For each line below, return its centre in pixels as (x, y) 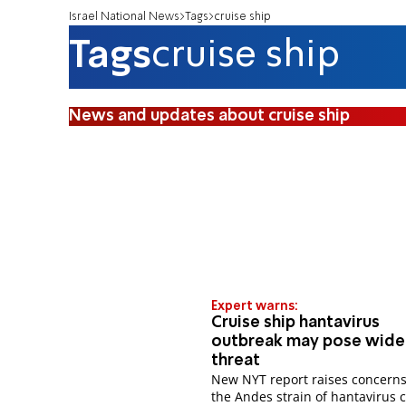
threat (236, 361)
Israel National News (124, 16)
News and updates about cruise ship (209, 116)
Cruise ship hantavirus (296, 323)
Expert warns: (255, 307)
